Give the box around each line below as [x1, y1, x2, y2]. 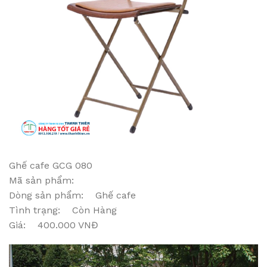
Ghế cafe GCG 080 [9, 160, 92, 172]
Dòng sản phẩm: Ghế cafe [9, 190, 136, 201]
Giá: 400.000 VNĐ [9, 219, 98, 231]
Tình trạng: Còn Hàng [9, 204, 117, 216]
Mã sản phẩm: [9, 175, 86, 187]
